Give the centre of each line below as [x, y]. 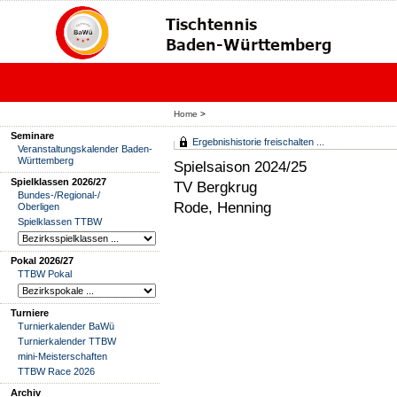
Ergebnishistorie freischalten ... [258, 142]
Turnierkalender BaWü [66, 326]
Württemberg [46, 160]
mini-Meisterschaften [62, 356]
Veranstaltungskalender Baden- [85, 149]
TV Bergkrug [215, 187]
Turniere [30, 313]
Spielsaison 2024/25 [240, 167]
